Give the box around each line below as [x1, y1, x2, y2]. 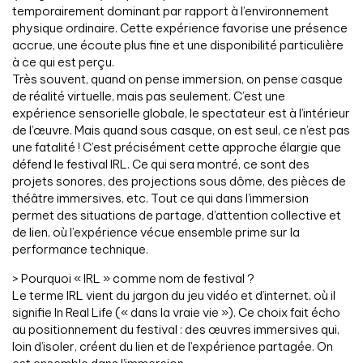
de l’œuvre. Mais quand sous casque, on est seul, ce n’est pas [12, 122, 350, 139]
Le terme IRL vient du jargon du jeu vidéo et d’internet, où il [12, 288, 335, 304]
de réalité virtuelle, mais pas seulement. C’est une [12, 88, 285, 105]
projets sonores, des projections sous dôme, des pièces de [12, 173, 346, 190]
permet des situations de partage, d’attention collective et [12, 207, 341, 224]
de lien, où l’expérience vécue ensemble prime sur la [12, 224, 300, 241]
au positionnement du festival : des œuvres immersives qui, [12, 322, 340, 338]
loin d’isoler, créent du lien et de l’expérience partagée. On [12, 339, 333, 355]
